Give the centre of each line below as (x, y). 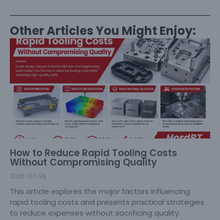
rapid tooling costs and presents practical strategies (107, 202)
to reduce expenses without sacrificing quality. (95, 213)
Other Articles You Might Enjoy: (103, 30)
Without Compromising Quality (83, 162)
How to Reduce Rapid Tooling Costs (94, 153)
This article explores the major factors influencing (100, 191)
